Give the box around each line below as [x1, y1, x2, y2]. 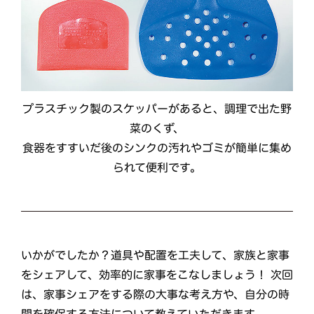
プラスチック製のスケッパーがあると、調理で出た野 [22, 102, 292, 115]
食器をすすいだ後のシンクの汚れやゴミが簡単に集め [22, 142, 292, 154]
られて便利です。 [112, 162, 201, 174]
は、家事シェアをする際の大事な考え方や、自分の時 [20, 288, 289, 301]
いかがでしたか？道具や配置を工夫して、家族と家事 [21, 249, 290, 261]
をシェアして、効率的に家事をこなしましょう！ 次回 [21, 268, 294, 281]
